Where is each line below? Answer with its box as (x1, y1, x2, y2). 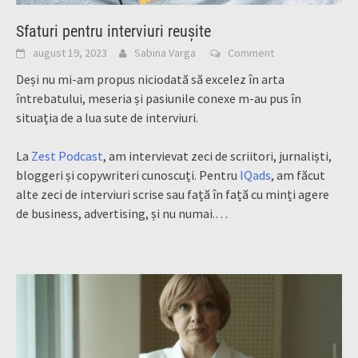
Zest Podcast (31, 147, 103, 164)
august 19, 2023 (33, 45, 107, 60)
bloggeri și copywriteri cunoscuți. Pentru (16, 166, 240, 183)
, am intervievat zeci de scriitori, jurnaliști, (103, 147, 332, 164)
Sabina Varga (134, 45, 196, 60)
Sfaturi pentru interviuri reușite (16, 21, 211, 41)
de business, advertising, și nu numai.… (16, 205, 228, 221)
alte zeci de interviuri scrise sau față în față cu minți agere (16, 185, 329, 202)
